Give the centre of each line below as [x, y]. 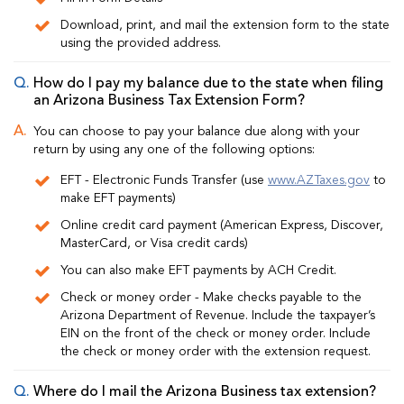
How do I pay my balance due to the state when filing [208, 84]
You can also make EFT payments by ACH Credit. [198, 270]
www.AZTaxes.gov [319, 180]
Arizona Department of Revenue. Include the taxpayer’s [218, 315]
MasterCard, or [106, 243]
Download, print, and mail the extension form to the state [225, 26]
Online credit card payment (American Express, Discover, [222, 225]
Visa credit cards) [199, 243]
